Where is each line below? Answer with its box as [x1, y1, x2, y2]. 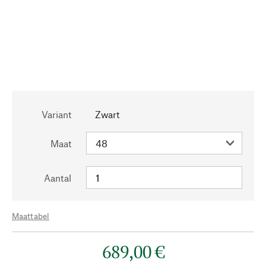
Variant [42, 109, 71, 120]
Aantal [44, 172, 71, 183]
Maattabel [12, 211, 49, 221]
